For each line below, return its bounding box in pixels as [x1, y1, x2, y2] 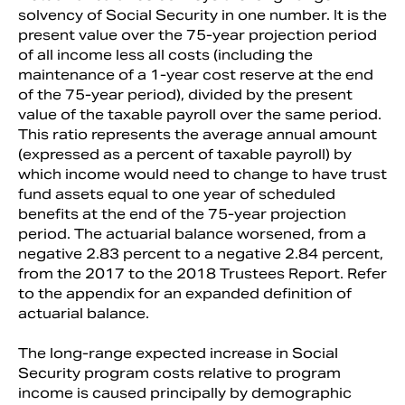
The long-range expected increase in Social [18, 344, 338, 362]
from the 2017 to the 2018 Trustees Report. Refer [18, 264, 387, 282]
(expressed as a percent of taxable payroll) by [18, 145, 352, 163]
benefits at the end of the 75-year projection [18, 204, 346, 222]
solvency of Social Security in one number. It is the [18, 5, 387, 24]
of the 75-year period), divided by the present [18, 85, 353, 103]
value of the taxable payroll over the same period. [18, 105, 381, 123]
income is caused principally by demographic [18, 383, 352, 401]
